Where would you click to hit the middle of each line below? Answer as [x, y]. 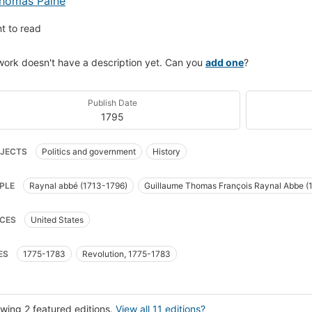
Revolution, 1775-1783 [126, 253]
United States [57, 219]
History [166, 151]
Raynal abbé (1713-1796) [78, 185]
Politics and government [89, 151]
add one [225, 62]
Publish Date [112, 102]
